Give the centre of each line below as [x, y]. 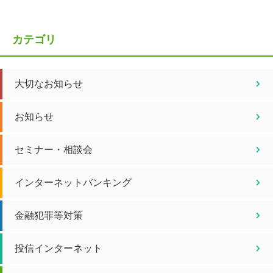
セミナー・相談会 [54, 149]
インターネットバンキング [73, 182]
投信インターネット [58, 248]
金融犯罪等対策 [49, 215]
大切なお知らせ [49, 83]
